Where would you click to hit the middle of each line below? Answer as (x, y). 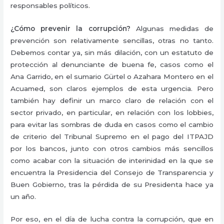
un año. (23, 196)
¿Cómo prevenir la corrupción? (70, 28)
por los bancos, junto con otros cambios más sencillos (112, 148)
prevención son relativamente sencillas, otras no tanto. (112, 40)
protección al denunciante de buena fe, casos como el (112, 64)
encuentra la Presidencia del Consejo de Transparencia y (112, 172)
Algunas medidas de (172, 28)
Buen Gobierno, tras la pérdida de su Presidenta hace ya (112, 184)
